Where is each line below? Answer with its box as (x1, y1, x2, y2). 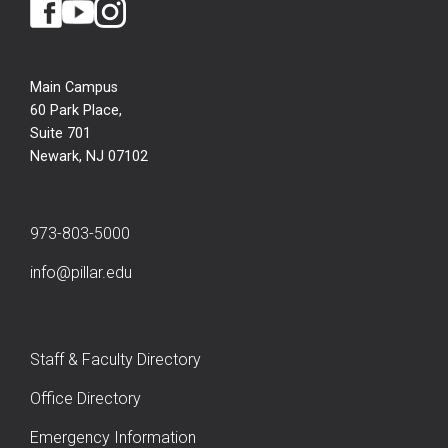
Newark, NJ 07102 (30, 148, 148, 165)
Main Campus (30, 79, 118, 96)
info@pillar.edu (30, 263, 132, 282)
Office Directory (30, 389, 141, 408)
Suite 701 (30, 125, 91, 142)
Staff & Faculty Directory (30, 350, 201, 369)
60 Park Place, (30, 102, 122, 119)
